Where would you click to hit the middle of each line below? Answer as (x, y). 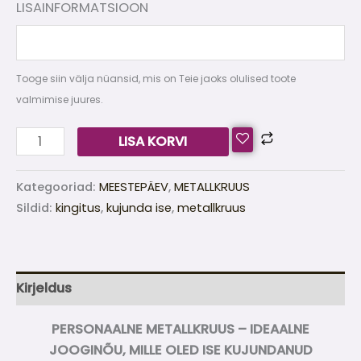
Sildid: (36, 208)
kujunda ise (139, 208)
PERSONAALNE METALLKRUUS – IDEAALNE (180, 329)
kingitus (78, 208)
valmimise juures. (60, 100)
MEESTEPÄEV (134, 187)
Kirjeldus (44, 288)
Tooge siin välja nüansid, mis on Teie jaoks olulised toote (156, 79)
